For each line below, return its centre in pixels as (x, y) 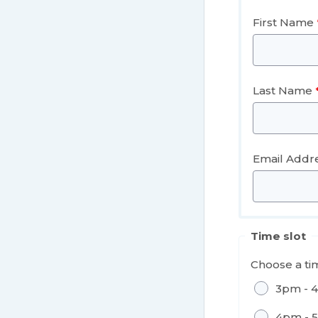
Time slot (278, 236)
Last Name (283, 90)
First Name (283, 22)
